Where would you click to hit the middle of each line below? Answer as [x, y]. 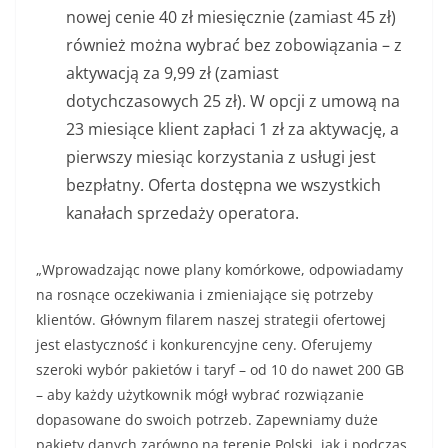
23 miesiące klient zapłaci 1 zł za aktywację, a [232, 128]
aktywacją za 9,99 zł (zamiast [172, 72]
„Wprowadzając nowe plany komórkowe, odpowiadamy [219, 269]
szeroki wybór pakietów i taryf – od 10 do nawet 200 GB [220, 369]
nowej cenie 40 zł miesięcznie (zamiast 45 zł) [231, 16]
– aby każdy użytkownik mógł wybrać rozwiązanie [200, 394]
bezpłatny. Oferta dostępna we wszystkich [223, 184]
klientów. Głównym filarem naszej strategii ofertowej [211, 319]
